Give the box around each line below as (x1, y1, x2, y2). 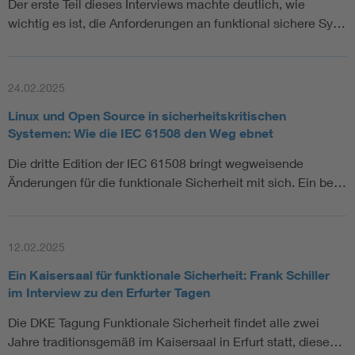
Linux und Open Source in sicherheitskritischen (8, 108, 286, 124)
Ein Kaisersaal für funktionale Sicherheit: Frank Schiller (8, 267, 330, 284)
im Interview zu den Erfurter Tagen (8, 284, 210, 301)
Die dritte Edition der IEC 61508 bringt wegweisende (8, 155, 303, 171)
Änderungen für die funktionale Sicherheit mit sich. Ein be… (8, 174, 346, 190)
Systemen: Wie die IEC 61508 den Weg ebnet (8, 125, 273, 142)
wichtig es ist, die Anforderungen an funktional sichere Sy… (8, 15, 345, 31)
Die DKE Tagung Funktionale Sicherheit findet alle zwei (8, 315, 319, 330)
